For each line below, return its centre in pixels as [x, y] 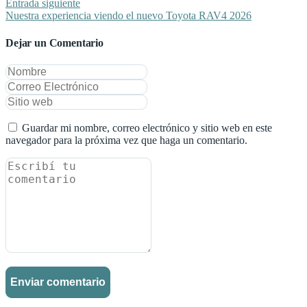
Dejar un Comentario [54, 43]
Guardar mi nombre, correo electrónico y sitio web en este [147, 127]
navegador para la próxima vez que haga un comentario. [126, 140]
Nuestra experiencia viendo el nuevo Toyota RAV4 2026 [128, 15]
